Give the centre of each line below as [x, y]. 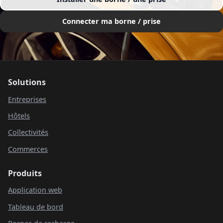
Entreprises [27, 99]
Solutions [27, 82]
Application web [35, 190]
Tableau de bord [36, 207]
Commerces [28, 149]
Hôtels [19, 115]
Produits [25, 173]
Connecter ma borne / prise [111, 21]
